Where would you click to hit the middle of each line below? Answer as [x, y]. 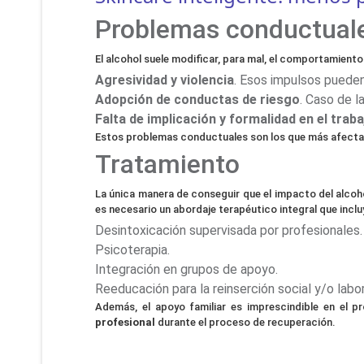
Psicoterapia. [132, 250]
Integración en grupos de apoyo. [186, 270]
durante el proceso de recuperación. [245, 323]
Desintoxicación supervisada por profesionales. [229, 231]
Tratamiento [167, 165]
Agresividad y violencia [165, 80]
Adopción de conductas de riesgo [197, 100]
